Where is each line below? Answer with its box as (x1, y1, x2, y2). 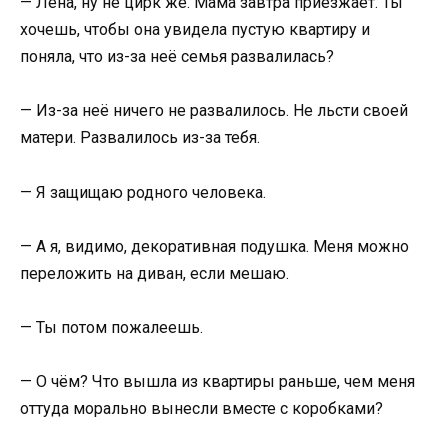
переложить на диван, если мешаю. (20, 263, 289, 283)
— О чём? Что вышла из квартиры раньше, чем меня (20, 372, 415, 392)
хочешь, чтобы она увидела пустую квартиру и (20, 20, 370, 40)
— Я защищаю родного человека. (20, 182, 266, 202)
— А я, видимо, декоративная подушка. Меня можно (20, 236, 409, 256)
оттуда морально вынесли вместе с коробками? (20, 399, 383, 419)
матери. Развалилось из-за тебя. (20, 128, 260, 148)
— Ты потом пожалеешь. (20, 317, 203, 337)
